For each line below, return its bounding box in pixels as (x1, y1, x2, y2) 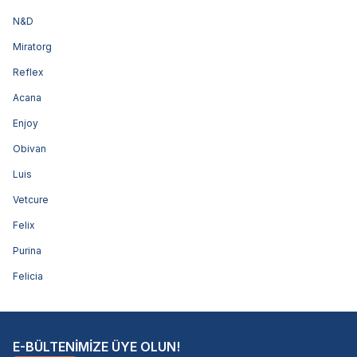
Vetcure (13, 193, 49, 206)
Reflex (13, 65, 44, 78)
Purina (13, 244, 41, 257)
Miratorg (13, 40, 52, 53)
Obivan (13, 142, 46, 155)
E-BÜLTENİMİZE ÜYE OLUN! (13, 338, 180, 355)
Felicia (13, 269, 43, 282)
